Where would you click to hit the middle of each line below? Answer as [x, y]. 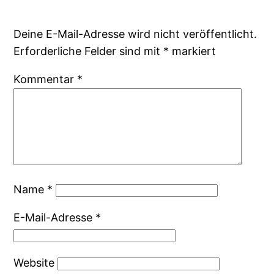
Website [34, 263]
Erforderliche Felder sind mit [89, 51]
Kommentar [46, 80]
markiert [193, 51]
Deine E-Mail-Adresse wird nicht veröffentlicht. [135, 34]
